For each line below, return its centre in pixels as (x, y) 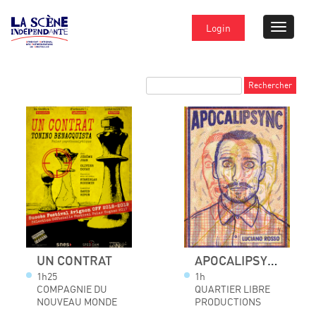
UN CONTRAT (74, 262)
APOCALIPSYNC (272, 262)
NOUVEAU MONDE (77, 302)
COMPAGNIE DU (72, 289)
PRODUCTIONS (228, 302)
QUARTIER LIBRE (232, 289)
